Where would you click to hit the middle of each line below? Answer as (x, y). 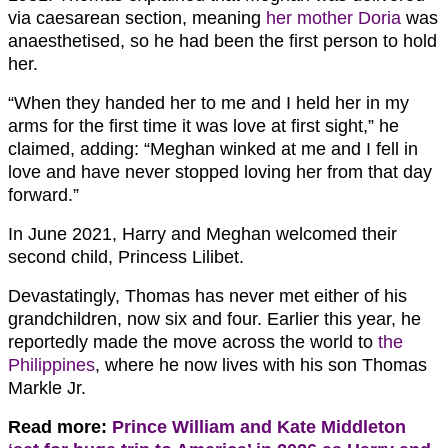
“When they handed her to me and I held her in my (208, 102)
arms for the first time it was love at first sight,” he (203, 125)
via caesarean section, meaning (137, 17)
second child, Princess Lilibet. (126, 256)
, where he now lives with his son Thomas (261, 364)
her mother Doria (333, 17)
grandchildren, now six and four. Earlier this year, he (214, 318)
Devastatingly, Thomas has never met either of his (207, 295)
